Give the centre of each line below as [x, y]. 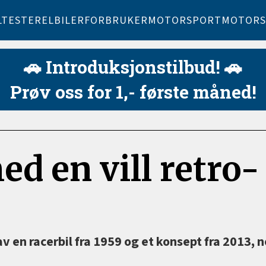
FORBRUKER [116, 20]
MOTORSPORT [184, 20]
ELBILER [63, 20]
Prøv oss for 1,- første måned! [133, 91]
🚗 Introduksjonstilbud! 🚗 [133, 66]
